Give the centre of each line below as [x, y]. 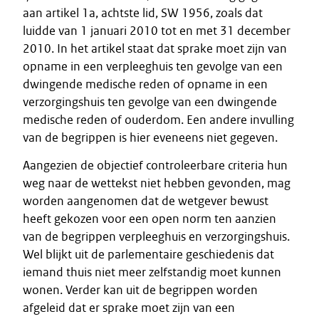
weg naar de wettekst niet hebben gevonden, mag [157, 183]
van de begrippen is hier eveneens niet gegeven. [150, 137]
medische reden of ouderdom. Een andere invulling [158, 120]
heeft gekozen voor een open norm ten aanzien [150, 219]
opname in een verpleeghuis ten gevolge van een [153, 66]
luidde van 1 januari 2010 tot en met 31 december [157, 31]
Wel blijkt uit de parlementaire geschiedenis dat [148, 254]
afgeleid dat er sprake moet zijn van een [129, 308]
